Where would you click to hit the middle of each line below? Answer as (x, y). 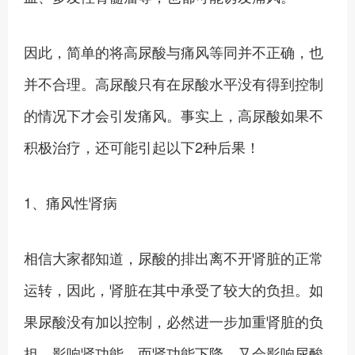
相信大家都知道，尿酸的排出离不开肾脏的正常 (174, 258)
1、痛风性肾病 (71, 202)
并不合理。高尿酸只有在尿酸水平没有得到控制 (174, 83)
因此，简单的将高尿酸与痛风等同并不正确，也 (174, 52)
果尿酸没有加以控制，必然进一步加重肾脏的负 (174, 321)
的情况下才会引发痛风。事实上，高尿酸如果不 (174, 115)
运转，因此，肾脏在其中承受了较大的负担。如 (174, 289)
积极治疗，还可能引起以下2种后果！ (142, 147)
